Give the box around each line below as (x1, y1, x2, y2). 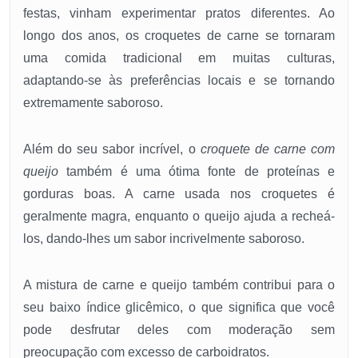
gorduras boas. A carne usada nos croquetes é (23, 187, 335, 201)
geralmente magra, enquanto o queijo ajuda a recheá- (23, 209, 335, 224)
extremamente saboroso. (23, 96, 163, 110)
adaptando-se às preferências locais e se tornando (23, 74, 335, 88)
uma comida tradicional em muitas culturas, (23, 51, 335, 66)
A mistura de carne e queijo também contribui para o (23, 278, 335, 292)
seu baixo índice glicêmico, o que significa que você (23, 300, 335, 315)
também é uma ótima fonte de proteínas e (58, 165, 335, 179)
